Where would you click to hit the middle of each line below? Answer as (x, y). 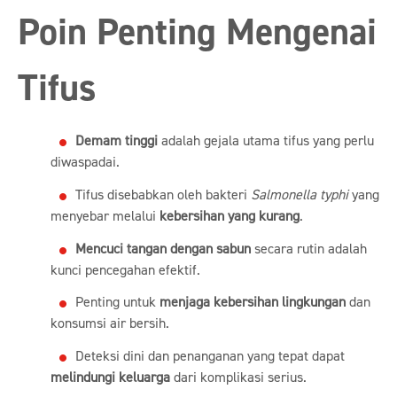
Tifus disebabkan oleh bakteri (163, 195)
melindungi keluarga (110, 378)
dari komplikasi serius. (238, 378)
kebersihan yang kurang (229, 216)
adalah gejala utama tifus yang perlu (265, 140)
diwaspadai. (85, 162)
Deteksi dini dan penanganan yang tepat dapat (210, 357)
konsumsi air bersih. (109, 324)
